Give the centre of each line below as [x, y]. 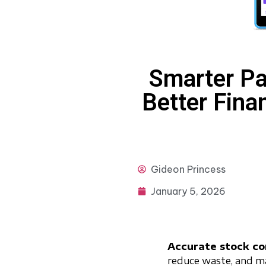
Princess [205, 170]
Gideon [168, 170]
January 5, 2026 [188, 191]
